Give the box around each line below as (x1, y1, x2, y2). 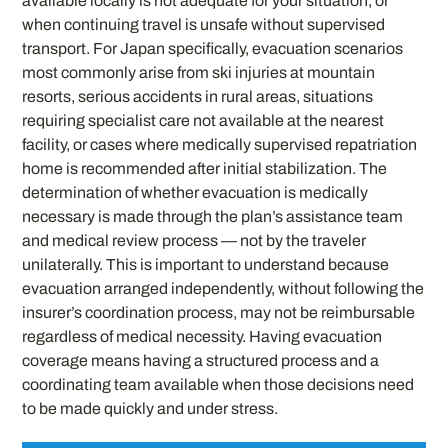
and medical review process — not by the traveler (22, 232, 367, 250)
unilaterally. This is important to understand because (22, 256, 390, 274)
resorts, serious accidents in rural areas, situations (22, 88, 374, 106)
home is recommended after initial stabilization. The (22, 160, 388, 178)
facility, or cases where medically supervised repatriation (22, 136, 418, 154)
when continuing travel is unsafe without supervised (22, 16, 386, 34)
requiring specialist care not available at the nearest (22, 112, 385, 130)
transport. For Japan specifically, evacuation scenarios (22, 40, 404, 58)
